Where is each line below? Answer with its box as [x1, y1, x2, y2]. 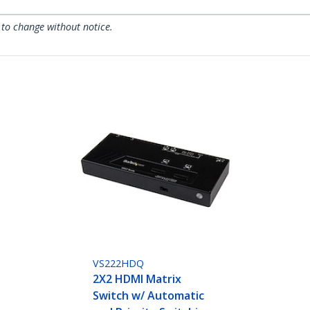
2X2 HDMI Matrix [93, 271, 182, 287]
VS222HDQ [93, 257, 145, 271]
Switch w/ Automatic [93, 288, 205, 304]
